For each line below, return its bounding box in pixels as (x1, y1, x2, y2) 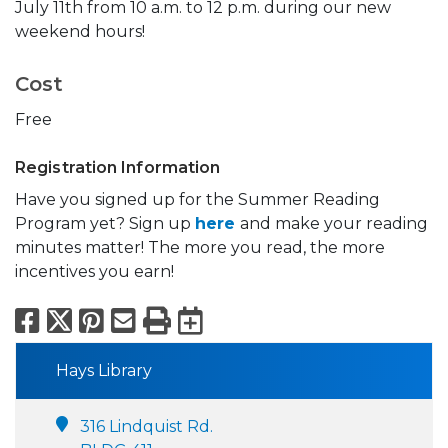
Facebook (46, 302, 181, 337)
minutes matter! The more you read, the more (15, 237, 385, 257)
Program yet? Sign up (15, 213, 195, 233)
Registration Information (15, 157, 221, 177)
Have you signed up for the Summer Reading (15, 189, 380, 209)
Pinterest (110, 302, 236, 337)
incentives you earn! (15, 261, 174, 281)
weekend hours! (15, 21, 149, 41)
